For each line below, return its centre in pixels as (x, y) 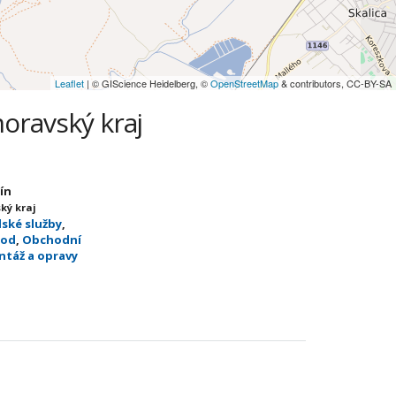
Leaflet (69, 83)
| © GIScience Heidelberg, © (147, 83)
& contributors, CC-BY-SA (335, 83)
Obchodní (52, 240)
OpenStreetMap (244, 83)
